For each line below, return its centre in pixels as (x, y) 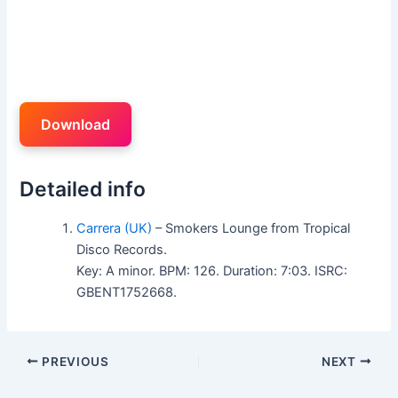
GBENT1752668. (127, 292)
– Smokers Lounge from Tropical (251, 228)
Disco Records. (122, 249)
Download (76, 124)
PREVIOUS (74, 361)
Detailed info (83, 189)
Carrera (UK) (115, 228)
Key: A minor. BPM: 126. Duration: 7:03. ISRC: (212, 271)
